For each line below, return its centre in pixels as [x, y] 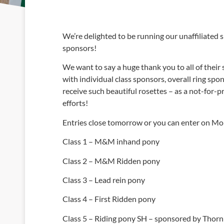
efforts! [75, 103]
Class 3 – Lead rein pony [104, 179]
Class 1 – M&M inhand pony [111, 141]
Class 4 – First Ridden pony [109, 199]
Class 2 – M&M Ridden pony [111, 160]
